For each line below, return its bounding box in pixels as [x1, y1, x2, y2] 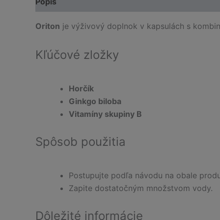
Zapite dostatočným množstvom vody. [69, 183, 213, 193]
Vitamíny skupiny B [69, 109, 142, 119]
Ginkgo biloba [69, 96, 121, 106]
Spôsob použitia [35, 134, 126, 149]
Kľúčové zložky [35, 47, 119, 62]
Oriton [35, 21, 60, 31]
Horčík [69, 83, 94, 93]
